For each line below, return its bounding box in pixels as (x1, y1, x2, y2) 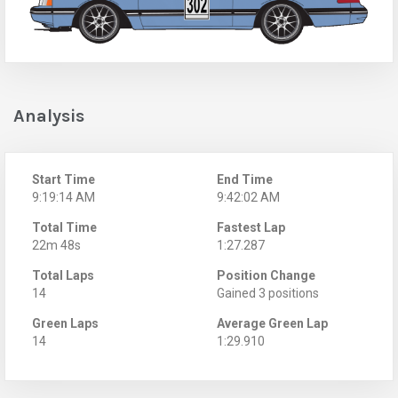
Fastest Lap (217, 219, 285, 235)
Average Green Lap (217, 315, 328, 330)
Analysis (13, 105, 84, 126)
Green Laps (32, 315, 99, 330)
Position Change (217, 267, 315, 283)
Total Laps (32, 267, 94, 283)
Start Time (32, 171, 95, 187)
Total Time (32, 219, 97, 235)
